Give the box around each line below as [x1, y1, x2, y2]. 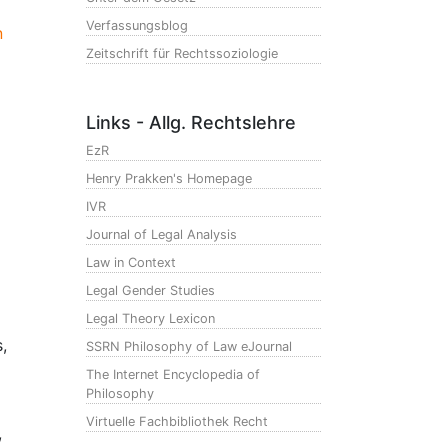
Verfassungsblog [86, 18, 188, 33]
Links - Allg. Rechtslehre [86, 112, 296, 133]
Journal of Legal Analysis [86, 227, 237, 242]
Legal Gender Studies [86, 283, 215, 298]
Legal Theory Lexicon [86, 311, 215, 326]
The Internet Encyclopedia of [86, 367, 260, 382]
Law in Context [86, 255, 176, 270]
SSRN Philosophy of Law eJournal [86, 339, 292, 354]
